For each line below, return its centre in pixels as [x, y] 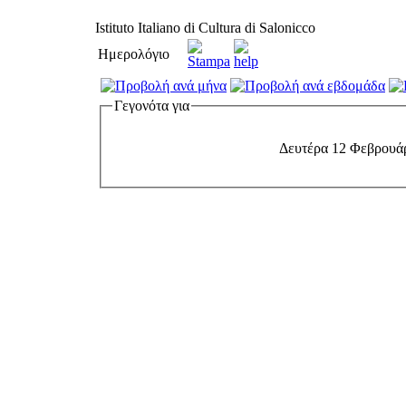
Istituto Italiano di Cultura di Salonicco [205, 28]
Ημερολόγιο [134, 54]
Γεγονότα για [152, 106]
